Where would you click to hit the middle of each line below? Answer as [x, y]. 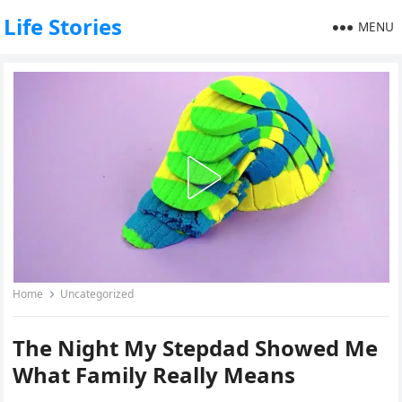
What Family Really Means [154, 375]
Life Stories [63, 26]
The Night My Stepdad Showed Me [196, 348]
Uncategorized [97, 294]
